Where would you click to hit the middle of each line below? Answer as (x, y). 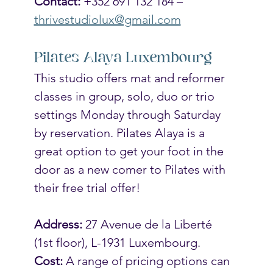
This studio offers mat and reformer (131, 78)
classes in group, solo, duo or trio (126, 96)
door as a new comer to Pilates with (131, 169)
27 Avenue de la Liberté (148, 224)
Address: (58, 224)
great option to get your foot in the (130, 151)
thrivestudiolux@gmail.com (107, 19)
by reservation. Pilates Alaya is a (121, 133)
